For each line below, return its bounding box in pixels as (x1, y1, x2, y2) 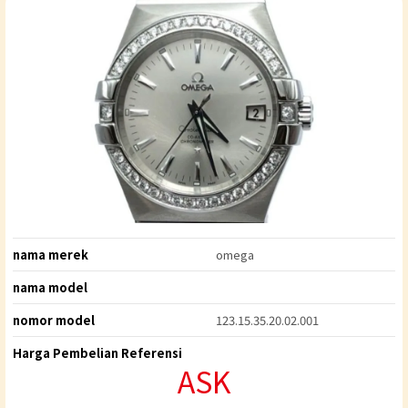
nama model (13, 279, 87, 297)
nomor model (13, 311, 95, 330)
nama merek (13, 246, 88, 264)
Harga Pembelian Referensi (13, 344, 182, 362)
